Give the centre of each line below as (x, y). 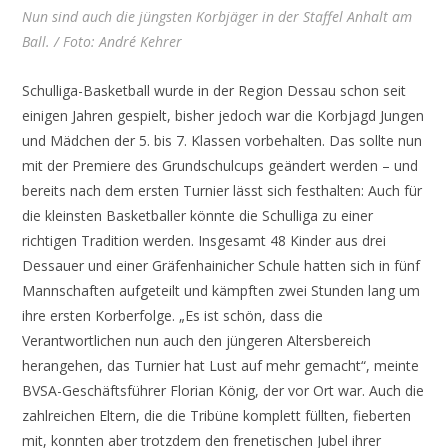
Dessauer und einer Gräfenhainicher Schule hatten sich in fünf (221, 265)
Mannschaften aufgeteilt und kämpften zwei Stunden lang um (221, 290)
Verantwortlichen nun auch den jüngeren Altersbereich (197, 340)
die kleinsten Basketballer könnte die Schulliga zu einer (198, 215)
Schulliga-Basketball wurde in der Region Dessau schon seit (214, 90)
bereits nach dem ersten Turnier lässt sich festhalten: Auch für (222, 190)
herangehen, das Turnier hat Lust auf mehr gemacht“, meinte (221, 365)
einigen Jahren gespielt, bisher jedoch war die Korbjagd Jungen (223, 115)
